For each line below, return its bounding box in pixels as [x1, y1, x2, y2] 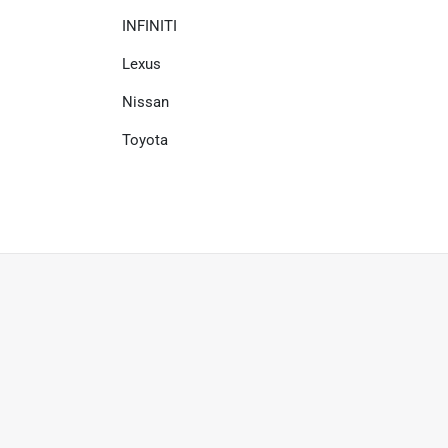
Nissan [122, 93, 169, 111]
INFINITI [122, 17, 177, 35]
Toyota [122, 131, 168, 149]
